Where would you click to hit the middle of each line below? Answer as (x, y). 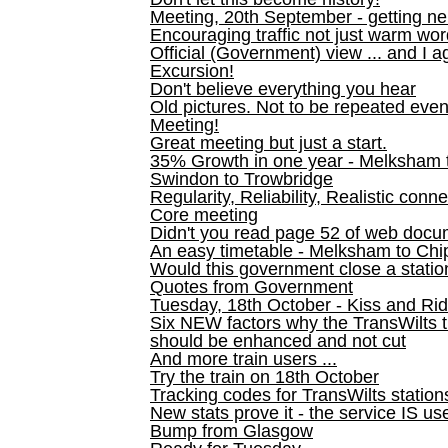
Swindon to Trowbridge (241, 179)
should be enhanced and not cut (278, 341)
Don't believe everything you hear (283, 89)
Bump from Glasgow (231, 431)
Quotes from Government (251, 287)
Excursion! (192, 71)
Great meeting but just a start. (268, 143)
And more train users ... (243, 359)
